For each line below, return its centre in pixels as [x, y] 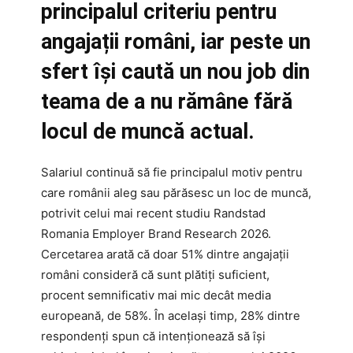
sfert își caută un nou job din [175, 71]
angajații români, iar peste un [176, 41]
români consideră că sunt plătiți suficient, [155, 274]
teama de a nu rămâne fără [167, 101]
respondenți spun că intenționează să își [153, 336]
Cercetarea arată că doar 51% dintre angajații [165, 254]
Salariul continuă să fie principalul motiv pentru [172, 172]
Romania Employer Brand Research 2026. [156, 233]
